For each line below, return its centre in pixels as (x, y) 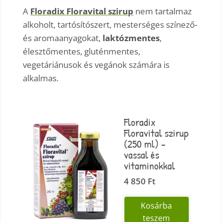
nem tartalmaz (163, 11)
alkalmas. (41, 78)
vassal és (142, 154)
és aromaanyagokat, (63, 38)
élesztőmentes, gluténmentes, (82, 51)
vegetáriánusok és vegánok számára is (96, 64)
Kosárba (157, 205)
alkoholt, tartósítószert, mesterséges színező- (110, 24)
